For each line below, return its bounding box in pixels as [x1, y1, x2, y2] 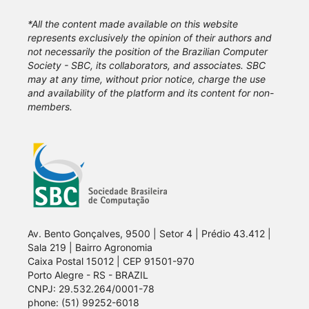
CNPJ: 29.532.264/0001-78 [28, 283, 154, 295]
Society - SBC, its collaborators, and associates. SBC [28, 59, 266, 72]
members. [28, 101, 72, 113]
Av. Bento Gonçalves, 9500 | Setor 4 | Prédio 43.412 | [28, 228, 271, 240]
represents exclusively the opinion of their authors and [28, 32, 272, 44]
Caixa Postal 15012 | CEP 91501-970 [28, 255, 195, 268]
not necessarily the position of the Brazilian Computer [28, 46, 268, 58]
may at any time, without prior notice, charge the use [28, 73, 266, 86]
